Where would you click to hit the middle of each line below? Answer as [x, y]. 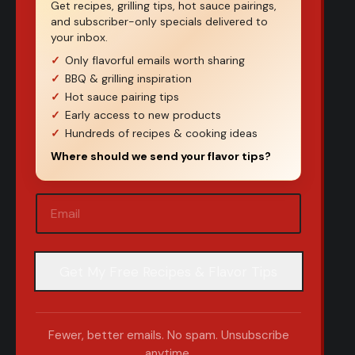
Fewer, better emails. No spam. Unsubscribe [168, 335]
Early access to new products [143, 115]
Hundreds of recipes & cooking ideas [162, 134]
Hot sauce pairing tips [122, 97]
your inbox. [80, 38]
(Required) [64, 222]
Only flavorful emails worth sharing [155, 61]
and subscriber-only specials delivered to [160, 22]
